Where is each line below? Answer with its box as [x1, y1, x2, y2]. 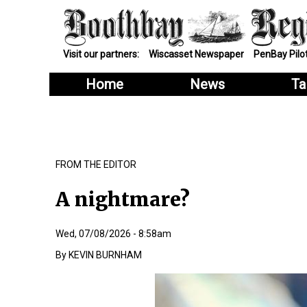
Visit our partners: [62, 49, 139, 60]
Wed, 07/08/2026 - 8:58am [55, 228, 171, 239]
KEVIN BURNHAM [68, 249, 142, 260]
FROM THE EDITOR [55, 159, 136, 171]
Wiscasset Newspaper [148, 49, 244, 60]
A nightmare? [55, 187, 190, 212]
